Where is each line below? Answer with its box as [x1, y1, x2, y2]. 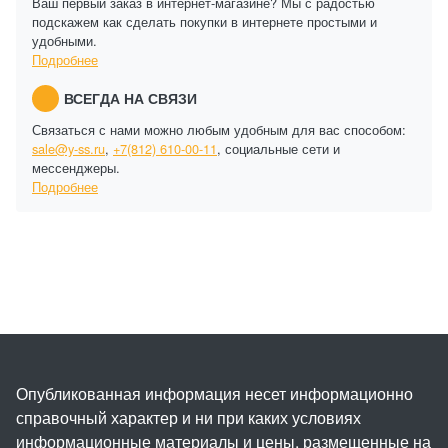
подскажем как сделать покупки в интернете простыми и [32, 11, 377, 31]
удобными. [32, 30, 97, 50]
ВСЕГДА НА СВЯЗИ [64, 88, 197, 109]
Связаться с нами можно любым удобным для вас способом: [32, 119, 406, 139]
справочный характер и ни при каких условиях [16, 405, 361, 429]
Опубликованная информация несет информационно [16, 381, 413, 405]
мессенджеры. [32, 157, 120, 177]
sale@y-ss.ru [32, 138, 105, 158]
